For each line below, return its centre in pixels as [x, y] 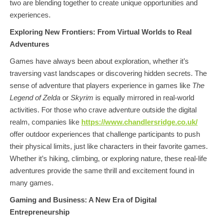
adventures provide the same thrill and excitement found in [102, 171]
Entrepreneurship [40, 212]
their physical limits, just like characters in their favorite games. [109, 146]
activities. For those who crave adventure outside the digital [103, 110]
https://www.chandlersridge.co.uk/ [139, 122]
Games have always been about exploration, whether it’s [99, 61]
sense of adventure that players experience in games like [101, 85]
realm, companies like [45, 122]
